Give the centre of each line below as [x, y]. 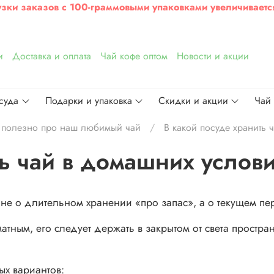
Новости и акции [213, 56]
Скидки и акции [193, 101]
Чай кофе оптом [134, 56]
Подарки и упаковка [88, 101]
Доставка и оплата [51, 56]
